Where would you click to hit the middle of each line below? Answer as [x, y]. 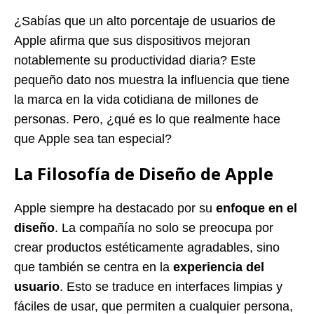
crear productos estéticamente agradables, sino [147, 247]
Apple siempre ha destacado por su [115, 208]
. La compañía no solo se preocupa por [164, 227]
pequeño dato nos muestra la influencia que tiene [152, 80]
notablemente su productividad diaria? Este [135, 60]
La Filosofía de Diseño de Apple [144, 173]
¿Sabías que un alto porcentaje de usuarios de [145, 21]
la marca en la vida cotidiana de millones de [136, 99]
